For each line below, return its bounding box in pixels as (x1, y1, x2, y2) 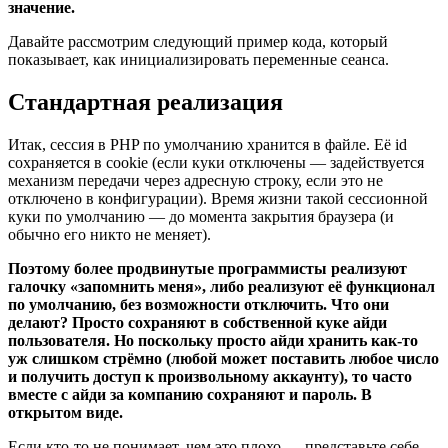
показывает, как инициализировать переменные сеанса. (8, 51, 389, 69)
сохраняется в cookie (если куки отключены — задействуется (8, 153, 424, 171)
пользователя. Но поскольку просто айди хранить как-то (8, 331, 418, 349)
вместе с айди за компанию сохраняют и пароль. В (8, 385, 372, 403)
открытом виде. (8, 403, 123, 421)
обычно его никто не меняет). (8, 225, 211, 243)
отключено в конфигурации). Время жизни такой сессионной (8, 189, 428, 207)
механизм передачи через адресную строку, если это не (8, 171, 383, 189)
